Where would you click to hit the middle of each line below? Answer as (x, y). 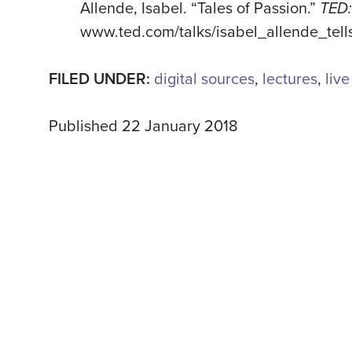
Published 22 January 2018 (143, 127)
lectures (290, 80)
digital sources (204, 80)
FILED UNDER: (101, 80)
